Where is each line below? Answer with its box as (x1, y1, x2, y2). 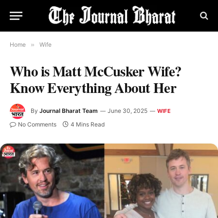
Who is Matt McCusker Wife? (10, 61, 182, 81)
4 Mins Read (71, 121, 105, 128)
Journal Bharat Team (39, 107, 98, 115)
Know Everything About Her (10, 77, 176, 98)
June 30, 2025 (108, 107, 147, 115)
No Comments (18, 121, 56, 128)
